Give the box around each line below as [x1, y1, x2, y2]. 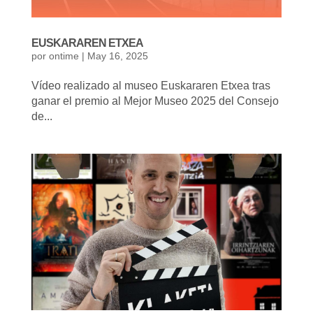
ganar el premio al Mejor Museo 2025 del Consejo [31, 95, 279, 108]
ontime [48, 50, 79, 62]
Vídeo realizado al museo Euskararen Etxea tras [31, 80, 270, 92]
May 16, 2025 [87, 50, 148, 62]
